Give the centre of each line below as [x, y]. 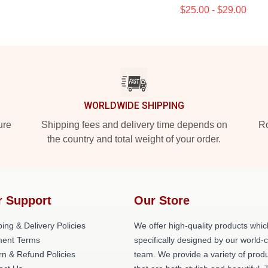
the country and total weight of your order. [134, 139]
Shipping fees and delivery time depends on [134, 125]
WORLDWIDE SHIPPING [134, 106]
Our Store [162, 200]
